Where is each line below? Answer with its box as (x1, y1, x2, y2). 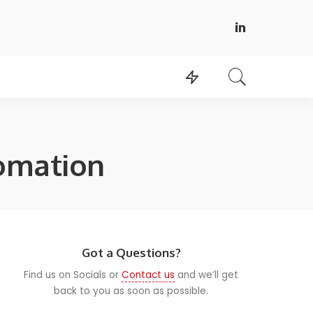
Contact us (122, 268, 175, 282)
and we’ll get (175, 268, 239, 282)
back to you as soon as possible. (54, 284, 209, 298)
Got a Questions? (81, 245, 181, 260)
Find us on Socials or (24, 268, 122, 282)
